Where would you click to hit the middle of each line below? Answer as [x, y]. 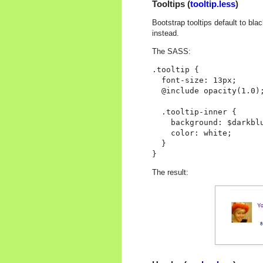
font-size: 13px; [194, 80]
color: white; [192, 133]
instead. [166, 33]
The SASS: [171, 51]
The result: [170, 173]
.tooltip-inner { [194, 112]
